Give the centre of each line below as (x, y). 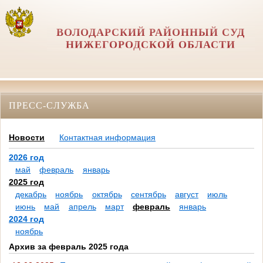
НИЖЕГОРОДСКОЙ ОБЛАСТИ (151, 45)
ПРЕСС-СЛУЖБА (49, 105)
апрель (82, 207)
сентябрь (148, 195)
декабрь (31, 195)
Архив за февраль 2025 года (69, 247)
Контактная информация (107, 138)
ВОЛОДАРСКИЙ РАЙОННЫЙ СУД (151, 32)
